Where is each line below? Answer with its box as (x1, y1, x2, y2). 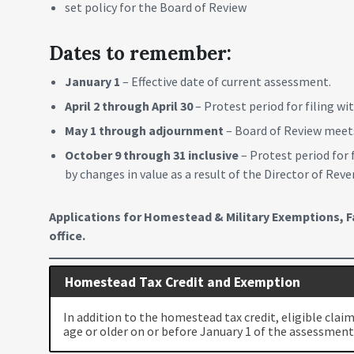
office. (49, 228, 85, 243)
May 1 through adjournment (65, 122, 226, 138)
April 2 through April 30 (65, 98, 195, 114)
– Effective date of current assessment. (122, 73, 331, 89)
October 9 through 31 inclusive (65, 147, 241, 163)
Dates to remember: (49, 41, 232, 66)
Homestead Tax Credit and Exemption (64, 273, 300, 291)
